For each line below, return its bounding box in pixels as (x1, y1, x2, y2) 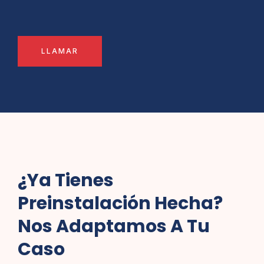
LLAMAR (41, 47, 78, 56)
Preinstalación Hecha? (18, 191, 223, 216)
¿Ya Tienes (18, 168, 114, 193)
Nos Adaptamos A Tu (18, 214, 210, 239)
